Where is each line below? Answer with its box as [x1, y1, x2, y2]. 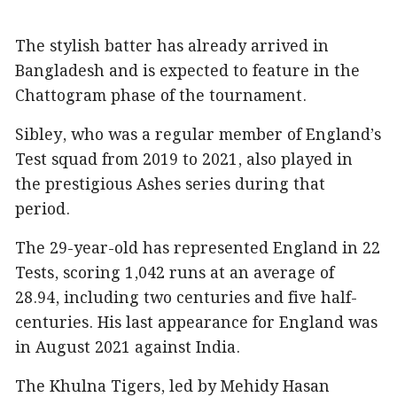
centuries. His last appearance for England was [15, 311, 378, 336]
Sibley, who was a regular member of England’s [15, 123, 381, 148]
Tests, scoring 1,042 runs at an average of [15, 261, 334, 286]
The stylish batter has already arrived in [15, 35, 329, 59]
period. [15, 198, 70, 222]
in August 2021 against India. [15, 336, 240, 361]
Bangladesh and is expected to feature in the [15, 59, 360, 84]
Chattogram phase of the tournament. [15, 84, 307, 109]
